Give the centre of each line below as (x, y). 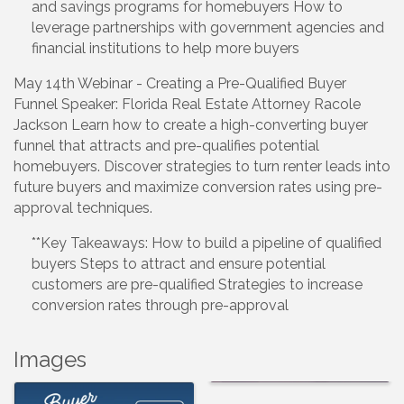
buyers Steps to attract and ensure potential (179, 264)
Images (50, 360)
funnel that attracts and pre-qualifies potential (166, 146)
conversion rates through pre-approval (160, 306)
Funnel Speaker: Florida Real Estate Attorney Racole (187, 105)
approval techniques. (85, 208)
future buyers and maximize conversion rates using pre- (198, 188)
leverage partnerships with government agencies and (208, 28)
